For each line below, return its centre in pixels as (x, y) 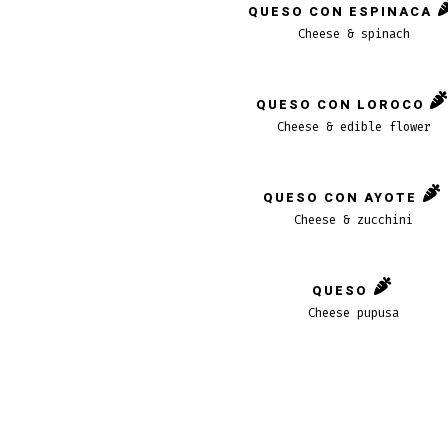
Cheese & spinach (353, 34)
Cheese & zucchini (354, 220)
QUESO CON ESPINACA (340, 11)
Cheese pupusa (354, 313)
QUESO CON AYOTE (340, 197)
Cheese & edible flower (353, 127)
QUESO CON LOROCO (340, 104)
